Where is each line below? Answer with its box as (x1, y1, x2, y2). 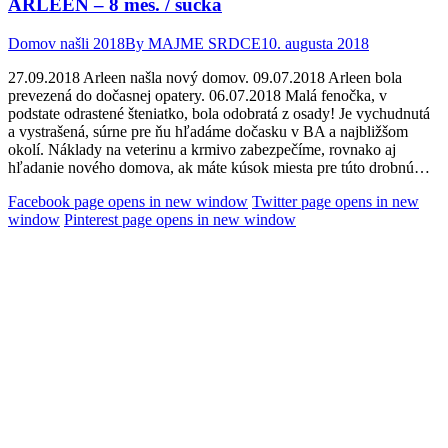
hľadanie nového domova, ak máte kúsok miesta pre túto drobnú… (8, 159, 430, 177)
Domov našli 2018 (8, 35, 125, 53)
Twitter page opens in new (252, 193, 419, 211)
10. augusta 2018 (261, 35, 369, 53)
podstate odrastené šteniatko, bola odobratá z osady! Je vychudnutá (8, 105, 430, 123)
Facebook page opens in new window (8, 193, 248, 211)
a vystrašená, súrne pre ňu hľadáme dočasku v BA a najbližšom (8, 123, 408, 141)
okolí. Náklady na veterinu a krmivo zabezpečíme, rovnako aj (8, 141, 396, 159)
